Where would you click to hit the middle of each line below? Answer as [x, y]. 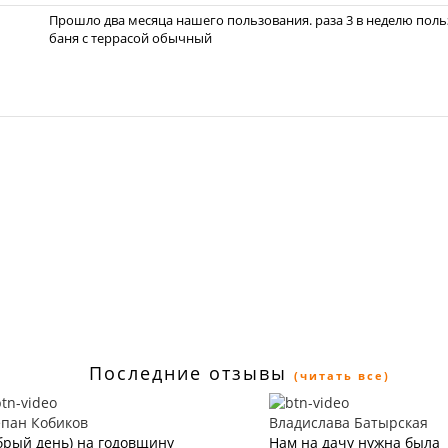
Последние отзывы [187, 373]
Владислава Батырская [348, 422]
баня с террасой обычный [130, 38]
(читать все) [341, 375]
